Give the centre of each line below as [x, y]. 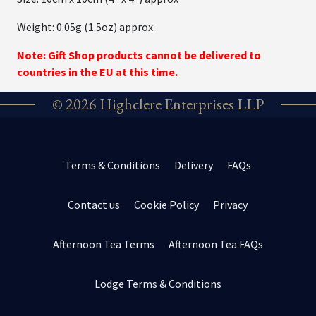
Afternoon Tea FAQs [215, 244]
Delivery [193, 165]
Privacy [231, 204]
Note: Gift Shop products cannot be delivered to [139, 55]
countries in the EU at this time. [97, 72]
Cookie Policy [167, 204]
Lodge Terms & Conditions [158, 283]
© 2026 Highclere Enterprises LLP [158, 104]
